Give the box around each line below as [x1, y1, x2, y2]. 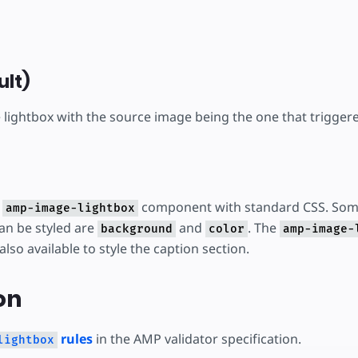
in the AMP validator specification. [92, 330, 301, 348]
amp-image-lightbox [5, 201, 135, 215]
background [100, 221, 173, 236]
